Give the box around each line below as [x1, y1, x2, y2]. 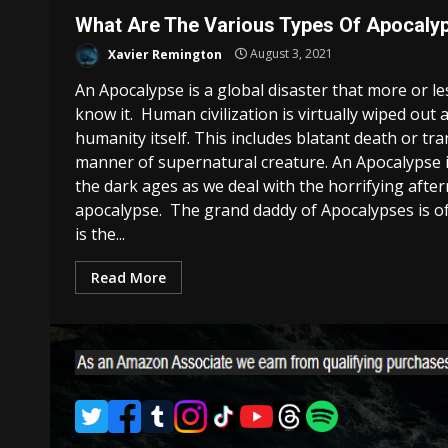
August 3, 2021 [247, 45, 333, 63]
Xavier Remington [105, 45, 222, 63]
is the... [75, 222, 125, 245]
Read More [91, 267, 166, 287]
